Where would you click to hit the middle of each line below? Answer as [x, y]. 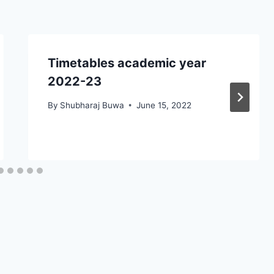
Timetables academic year [127, 63]
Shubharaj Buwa [92, 105]
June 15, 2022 [164, 105]
